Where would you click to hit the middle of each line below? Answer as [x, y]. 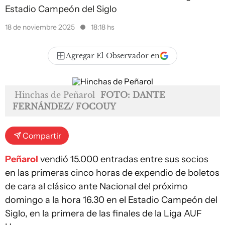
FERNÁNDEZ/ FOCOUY [64, 106]
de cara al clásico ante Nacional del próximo [96, 186]
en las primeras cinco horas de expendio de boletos [112, 173]
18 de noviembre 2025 [41, 27]
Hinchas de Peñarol [55, 95]
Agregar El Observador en [113, 56]
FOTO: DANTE [133, 95]
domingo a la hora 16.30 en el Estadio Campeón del [111, 200]
